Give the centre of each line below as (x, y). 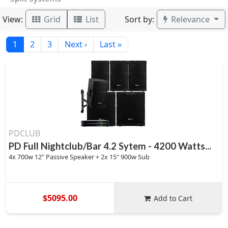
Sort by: (140, 19)
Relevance (191, 19)
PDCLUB (24, 133)
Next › (76, 44)
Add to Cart (173, 198)
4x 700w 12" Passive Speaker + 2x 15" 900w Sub (79, 157)
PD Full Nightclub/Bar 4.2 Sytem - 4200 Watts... (110, 146)
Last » (111, 44)
